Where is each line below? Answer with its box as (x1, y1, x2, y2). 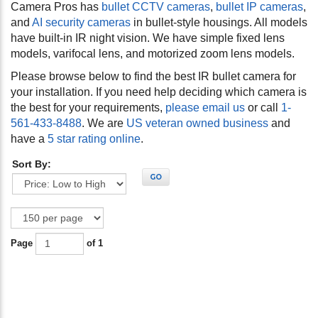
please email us (165, 102, 245, 114)
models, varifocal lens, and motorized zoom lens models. (11, 48, 295, 60)
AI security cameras (32, 16, 131, 29)
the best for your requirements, (11, 102, 165, 114)
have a (11, 133, 48, 146)
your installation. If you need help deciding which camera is (11, 86, 307, 99)
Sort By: (12, 158, 51, 170)
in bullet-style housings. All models (131, 16, 307, 29)
